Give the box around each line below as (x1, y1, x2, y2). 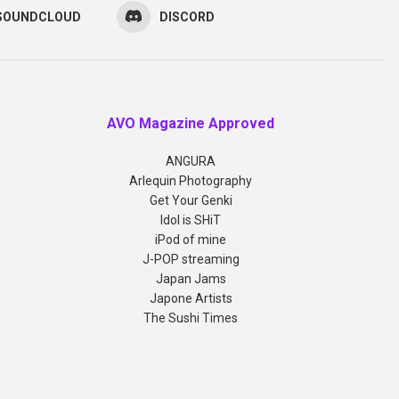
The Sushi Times (143, 310, 238, 325)
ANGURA (166, 153, 216, 168)
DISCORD (159, 9, 215, 24)
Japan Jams (155, 271, 226, 286)
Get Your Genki (149, 192, 232, 208)
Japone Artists (149, 290, 232, 305)
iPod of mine (155, 232, 226, 247)
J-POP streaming (142, 251, 240, 266)
